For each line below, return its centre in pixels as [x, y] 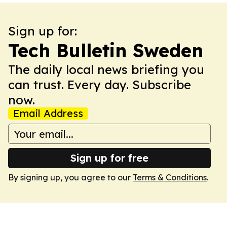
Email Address [48, 113]
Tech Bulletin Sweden [106, 50]
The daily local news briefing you [106, 69]
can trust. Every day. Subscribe [100, 85]
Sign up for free [109, 158]
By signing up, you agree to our [70, 177]
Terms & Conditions [170, 177]
